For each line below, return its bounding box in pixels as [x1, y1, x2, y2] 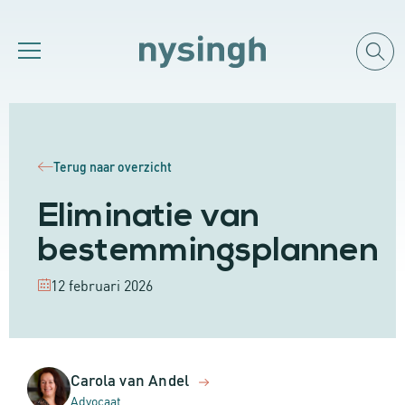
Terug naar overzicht [53, 157, 172, 175]
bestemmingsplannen [38, 235, 379, 268]
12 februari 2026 [51, 275, 153, 295]
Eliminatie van [38, 201, 260, 234]
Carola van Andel [71, 368, 190, 390]
